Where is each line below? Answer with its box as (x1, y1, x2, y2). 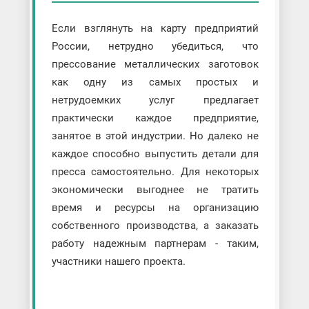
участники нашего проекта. (51, 255, 186, 268)
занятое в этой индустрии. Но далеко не (51, 129, 259, 142)
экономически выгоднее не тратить (51, 183, 259, 196)
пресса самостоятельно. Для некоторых (51, 165, 259, 178)
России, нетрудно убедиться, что (51, 39, 259, 52)
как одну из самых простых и (51, 75, 259, 88)
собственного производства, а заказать (51, 219, 259, 232)
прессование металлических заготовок (51, 57, 259, 70)
